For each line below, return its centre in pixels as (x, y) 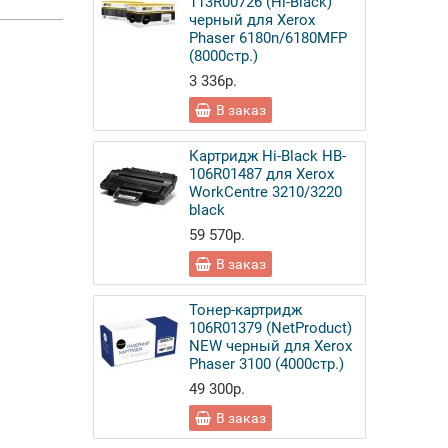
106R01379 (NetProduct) (271, 328)
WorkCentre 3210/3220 (266, 192)
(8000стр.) (224, 56)
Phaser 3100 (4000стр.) (267, 364)
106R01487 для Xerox (262, 174)
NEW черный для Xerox (271, 346)
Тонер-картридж (246, 310)
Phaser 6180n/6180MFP (268, 38)
